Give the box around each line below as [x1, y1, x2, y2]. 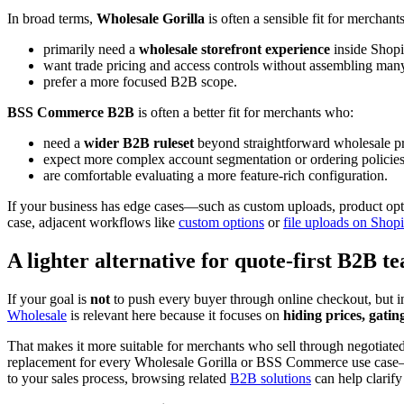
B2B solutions [230, 370, 311, 386]
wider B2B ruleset [84, 135, 194, 151]
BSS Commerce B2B [7, 105, 134, 121]
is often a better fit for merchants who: [134, 105, 353, 121]
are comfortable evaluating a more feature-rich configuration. [43, 168, 388, 184]
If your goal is [7, 290, 90, 307]
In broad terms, [7, 11, 96, 27]
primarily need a [43, 41, 139, 58]
